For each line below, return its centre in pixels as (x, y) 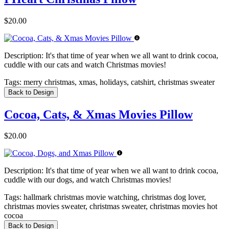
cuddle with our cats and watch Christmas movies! (85, 64)
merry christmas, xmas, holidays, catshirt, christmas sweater (118, 82)
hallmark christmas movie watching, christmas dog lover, (114, 197)
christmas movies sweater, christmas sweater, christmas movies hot (111, 207)
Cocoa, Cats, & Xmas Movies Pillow (98, 114)
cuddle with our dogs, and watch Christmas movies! (88, 180)
